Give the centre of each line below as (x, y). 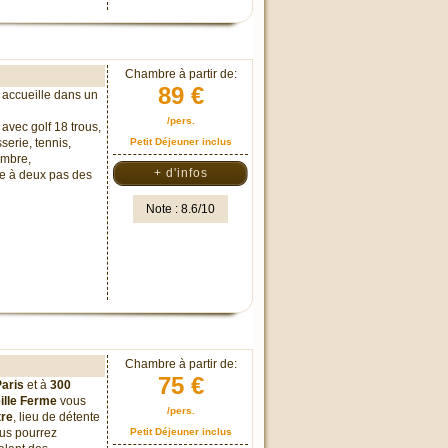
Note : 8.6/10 (180, 209)
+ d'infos (180, 173)
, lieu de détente (56, 417)
